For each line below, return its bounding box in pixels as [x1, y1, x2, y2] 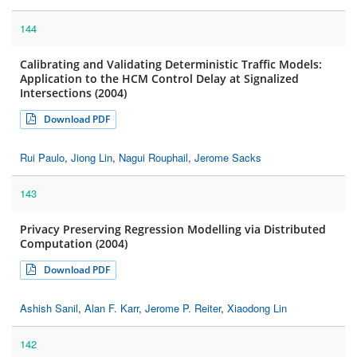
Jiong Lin [71, 150, 112, 166]
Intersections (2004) [20, 85, 127, 101]
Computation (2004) [20, 236, 127, 252]
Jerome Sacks [194, 150, 261, 166]
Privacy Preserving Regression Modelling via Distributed [20, 222, 326, 237]
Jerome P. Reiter [145, 300, 221, 316]
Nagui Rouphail [119, 150, 188, 166]
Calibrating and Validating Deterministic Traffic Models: [20, 57, 322, 73]
